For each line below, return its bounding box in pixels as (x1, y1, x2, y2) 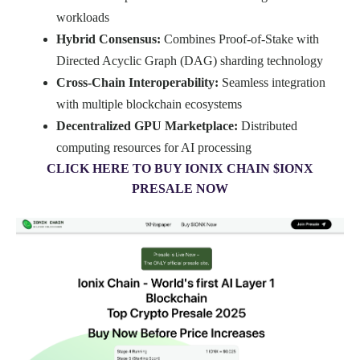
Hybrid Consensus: (56, 32, 161, 47)
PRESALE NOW (132, 182, 228, 196)
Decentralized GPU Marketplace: (56, 119, 238, 133)
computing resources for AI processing (56, 141, 252, 155)
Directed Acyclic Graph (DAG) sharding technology (56, 54, 323, 68)
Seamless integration (219, 76, 325, 90)
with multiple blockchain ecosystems (56, 97, 242, 112)
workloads (56, 10, 109, 25)
